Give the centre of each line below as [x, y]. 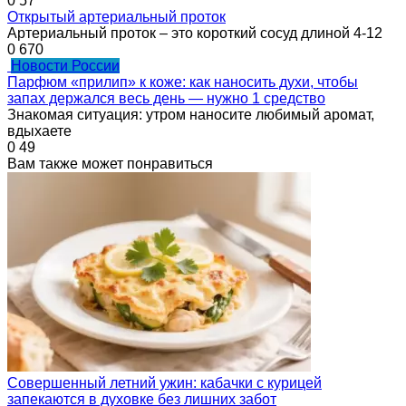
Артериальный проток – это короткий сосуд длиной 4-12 [195, 34]
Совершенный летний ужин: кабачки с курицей [164, 383]
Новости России [65, 66]
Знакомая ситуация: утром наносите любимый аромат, [191, 115]
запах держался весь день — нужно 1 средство [166, 99]
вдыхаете [39, 131]
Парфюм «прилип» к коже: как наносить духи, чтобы [183, 82]
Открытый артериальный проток [116, 17]
